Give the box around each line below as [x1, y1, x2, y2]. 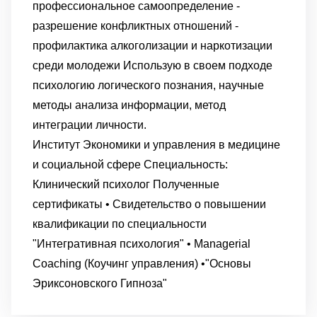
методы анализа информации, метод [33, 99, 226, 111]
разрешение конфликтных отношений [33, 20, 235, 32]
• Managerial [187, 238, 250, 250]
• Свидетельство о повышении [105, 198, 266, 210]
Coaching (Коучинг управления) [33, 258, 201, 270]
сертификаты [33, 198, 105, 210]
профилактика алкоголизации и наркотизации [33, 40, 272, 52]
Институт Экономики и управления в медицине [33, 139, 280, 151]
